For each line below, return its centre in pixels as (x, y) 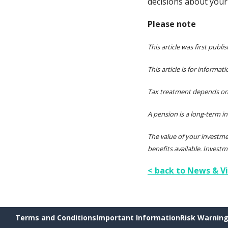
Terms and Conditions (56, 217)
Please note (173, 24)
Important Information (138, 217)
